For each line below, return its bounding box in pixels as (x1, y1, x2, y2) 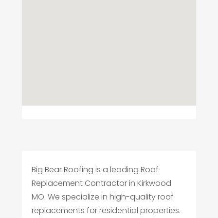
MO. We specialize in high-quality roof (31, 191, 174, 202)
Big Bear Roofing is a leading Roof (31, 163, 159, 175)
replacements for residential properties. (31, 204, 181, 216)
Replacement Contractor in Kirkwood (31, 177, 171, 189)
